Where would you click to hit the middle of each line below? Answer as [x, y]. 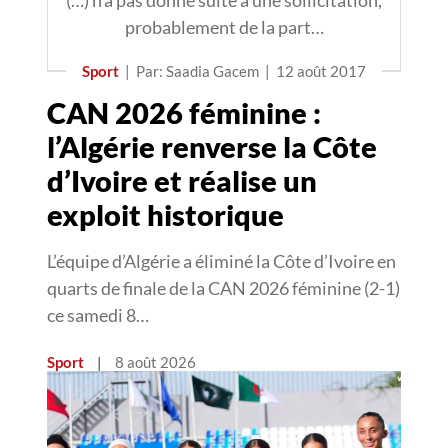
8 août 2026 [155, 362]
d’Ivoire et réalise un [182, 180]
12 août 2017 [321, 71]
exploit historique [165, 214]
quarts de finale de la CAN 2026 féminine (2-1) [223, 288]
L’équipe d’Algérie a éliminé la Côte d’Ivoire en [221, 261]
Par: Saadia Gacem [197, 71]
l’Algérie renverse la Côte [212, 146]
